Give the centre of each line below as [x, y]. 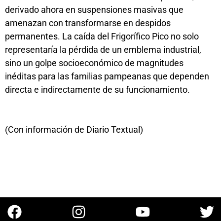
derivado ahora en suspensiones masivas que [94, 9]
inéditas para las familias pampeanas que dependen [107, 76]
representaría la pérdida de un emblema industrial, [103, 49]
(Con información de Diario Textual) [74, 129]
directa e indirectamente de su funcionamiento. [97, 89]
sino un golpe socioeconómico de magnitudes [94, 63]
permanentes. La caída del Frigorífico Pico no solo [102, 36]
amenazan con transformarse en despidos [88, 23]
